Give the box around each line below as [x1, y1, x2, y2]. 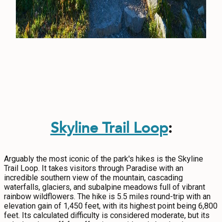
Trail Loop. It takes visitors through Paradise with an [4, 164, 183, 173]
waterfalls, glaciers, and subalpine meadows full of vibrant [4, 182, 205, 192]
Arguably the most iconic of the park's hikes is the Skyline [4, 154, 203, 164]
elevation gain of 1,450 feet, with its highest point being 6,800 [4, 201, 218, 211]
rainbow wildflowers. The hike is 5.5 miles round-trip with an [4, 192, 211, 201]
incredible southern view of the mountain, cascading [4, 173, 183, 182]
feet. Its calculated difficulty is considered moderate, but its [4, 211, 210, 220]
